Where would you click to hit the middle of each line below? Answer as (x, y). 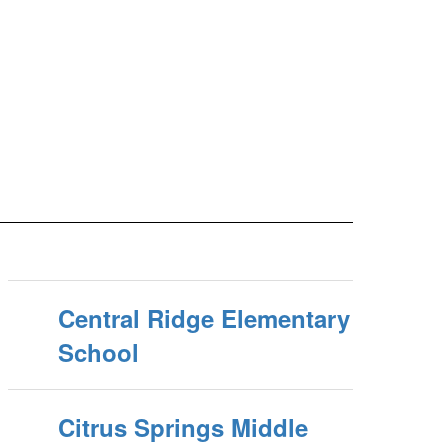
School (99, 352)
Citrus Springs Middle (183, 427)
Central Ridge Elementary (204, 318)
